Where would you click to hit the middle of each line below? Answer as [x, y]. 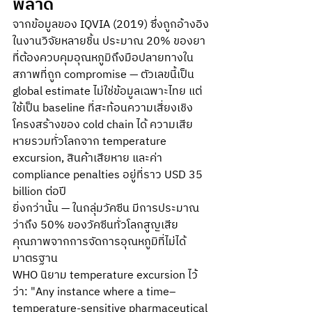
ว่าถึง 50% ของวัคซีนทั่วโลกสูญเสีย [95, 225]
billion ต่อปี [41, 192]
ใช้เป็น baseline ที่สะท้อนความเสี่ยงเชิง [103, 108]
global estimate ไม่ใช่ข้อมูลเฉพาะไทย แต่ [107, 92]
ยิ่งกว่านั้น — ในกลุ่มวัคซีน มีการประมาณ [106, 209]
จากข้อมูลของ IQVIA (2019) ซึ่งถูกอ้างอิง [111, 25]
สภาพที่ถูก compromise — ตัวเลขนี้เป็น [105, 75]
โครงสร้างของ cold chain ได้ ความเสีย [103, 125]
